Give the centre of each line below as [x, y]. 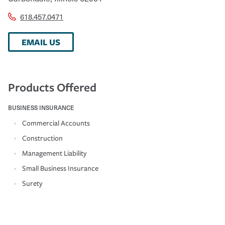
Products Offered [52, 87]
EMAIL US [41, 42]
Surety [32, 183]
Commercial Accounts [56, 123]
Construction [42, 138]
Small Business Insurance [60, 168]
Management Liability [54, 153]
